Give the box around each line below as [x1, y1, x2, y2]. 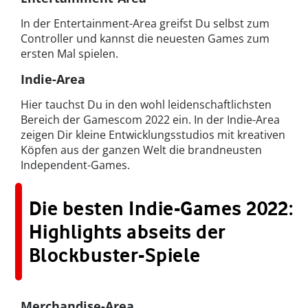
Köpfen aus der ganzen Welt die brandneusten [21, 142, 262, 157]
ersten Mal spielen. [21, 45, 118, 61]
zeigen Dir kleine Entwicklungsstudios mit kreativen [21, 126, 285, 142]
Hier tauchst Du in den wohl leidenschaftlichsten [21, 96, 272, 112]
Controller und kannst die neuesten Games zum [21, 30, 269, 46]
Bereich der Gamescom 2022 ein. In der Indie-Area [21, 111, 280, 127]
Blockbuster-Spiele [29, 243, 201, 267]
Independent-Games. [21, 157, 130, 173]
